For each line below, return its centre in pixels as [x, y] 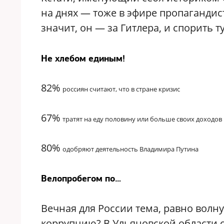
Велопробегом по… [81, 178]
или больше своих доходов [179, 119]
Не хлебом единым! [83, 58]
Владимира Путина [169, 149]
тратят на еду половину [99, 119]
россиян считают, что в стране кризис [121, 89]
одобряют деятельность [100, 149]
